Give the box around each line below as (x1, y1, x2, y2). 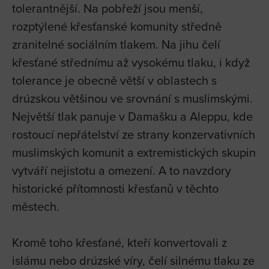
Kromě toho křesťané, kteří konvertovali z (12, 233, 227, 251)
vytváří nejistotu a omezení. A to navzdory (12, 161, 231, 179)
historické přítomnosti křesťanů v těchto (12, 179, 219, 197)
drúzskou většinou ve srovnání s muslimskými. (12, 89, 253, 107)
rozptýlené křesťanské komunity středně (12, 17, 222, 35)
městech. (12, 197, 59, 215)
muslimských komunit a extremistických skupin (12, 143, 256, 161)
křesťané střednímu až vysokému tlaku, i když (12, 53, 250, 71)
